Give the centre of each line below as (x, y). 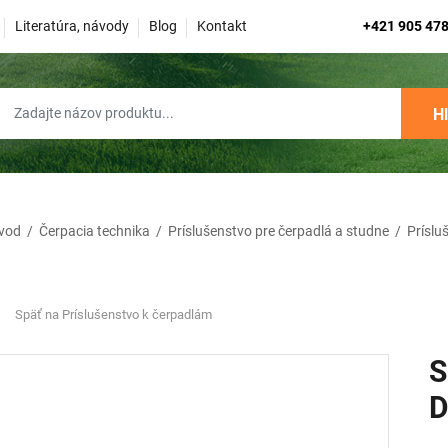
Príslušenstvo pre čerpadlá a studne (278, 231)
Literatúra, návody (72, 26)
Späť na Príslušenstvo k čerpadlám (114, 314)
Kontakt (222, 26)
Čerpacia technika (94, 231)
